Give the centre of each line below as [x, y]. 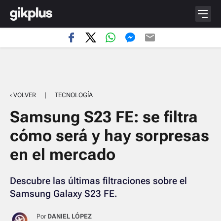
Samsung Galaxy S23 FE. [64, 194]
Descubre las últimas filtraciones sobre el [98, 181]
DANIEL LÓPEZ [70, 216]
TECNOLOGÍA [74, 95]
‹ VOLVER [23, 95]
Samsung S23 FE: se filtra [104, 117]
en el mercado [63, 154]
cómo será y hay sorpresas [110, 136]
